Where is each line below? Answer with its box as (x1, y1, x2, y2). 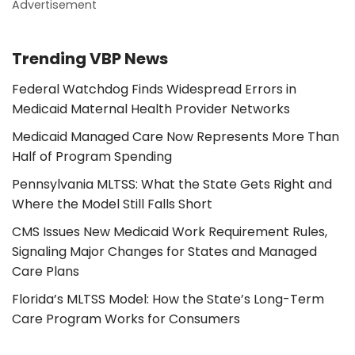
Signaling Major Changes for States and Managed (12, 242, 317, 261)
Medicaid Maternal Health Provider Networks (12, 100, 290, 119)
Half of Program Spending (12, 147, 172, 166)
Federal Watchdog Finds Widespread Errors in (12, 80, 296, 99)
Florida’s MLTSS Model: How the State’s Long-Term (12, 290, 324, 309)
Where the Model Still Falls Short (12, 195, 212, 214)
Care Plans (12, 262, 79, 281)
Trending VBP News (12, 48, 168, 71)
